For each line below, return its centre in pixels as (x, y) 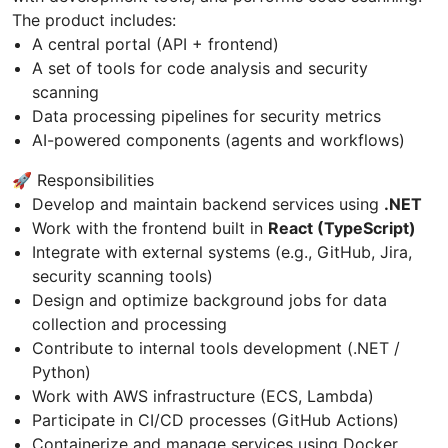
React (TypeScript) (342, 228)
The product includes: (94, 20)
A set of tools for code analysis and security (200, 68)
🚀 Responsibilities (83, 180)
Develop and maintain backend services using (208, 204)
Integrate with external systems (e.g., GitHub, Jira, (222, 252)
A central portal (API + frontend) (155, 44)
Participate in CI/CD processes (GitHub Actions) (215, 420)
